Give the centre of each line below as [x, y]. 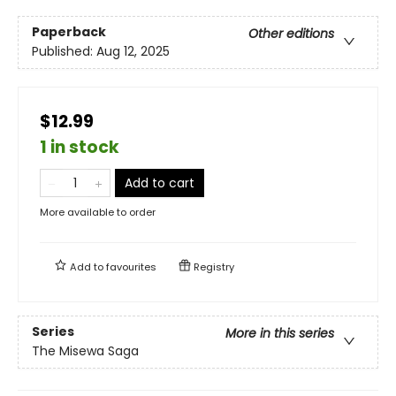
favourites [131, 267]
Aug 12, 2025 [133, 51]
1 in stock [80, 147]
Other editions [291, 33]
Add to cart [160, 183]
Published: [64, 51]
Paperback [69, 31]
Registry [213, 267]
